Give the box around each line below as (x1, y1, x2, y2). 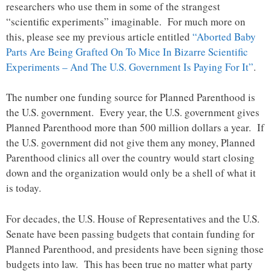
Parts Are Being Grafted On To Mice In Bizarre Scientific (6, 44, 248, 59)
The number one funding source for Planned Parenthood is (6, 90, 255, 105)
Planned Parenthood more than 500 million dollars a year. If (6, 120, 264, 135)
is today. (6, 181, 41, 195)
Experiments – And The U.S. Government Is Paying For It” (6, 59, 253, 74)
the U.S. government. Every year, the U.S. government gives (6, 105, 260, 120)
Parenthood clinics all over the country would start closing (6, 151, 255, 165)
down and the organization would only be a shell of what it (6, 166, 256, 180)
